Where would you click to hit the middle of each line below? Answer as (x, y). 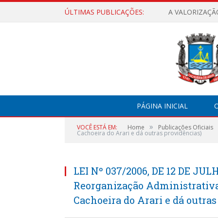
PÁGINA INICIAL (162, 106)
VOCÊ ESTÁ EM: (97, 127)
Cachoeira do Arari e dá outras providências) (139, 133)
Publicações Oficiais (186, 127)
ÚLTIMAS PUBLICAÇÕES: (104, 12)
